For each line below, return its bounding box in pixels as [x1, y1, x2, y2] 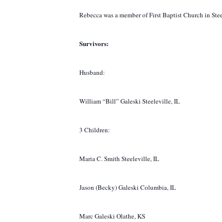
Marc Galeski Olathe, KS [79, 212, 145, 221]
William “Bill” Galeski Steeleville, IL [79, 97, 180, 106]
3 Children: [79, 125, 110, 134]
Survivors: [79, 39, 109, 48]
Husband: [79, 68, 105, 77]
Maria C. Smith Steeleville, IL [79, 154, 159, 163]
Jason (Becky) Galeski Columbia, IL [79, 183, 176, 192]
